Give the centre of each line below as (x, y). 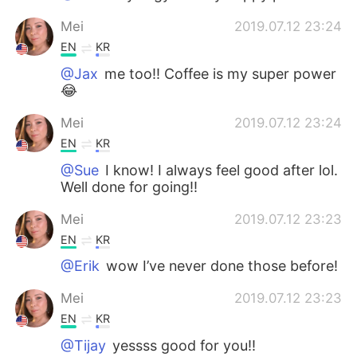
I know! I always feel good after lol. (220, 170)
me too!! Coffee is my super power (219, 74)
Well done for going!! (129, 186)
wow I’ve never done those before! (220, 266)
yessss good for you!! (182, 345)
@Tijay (84, 345)
